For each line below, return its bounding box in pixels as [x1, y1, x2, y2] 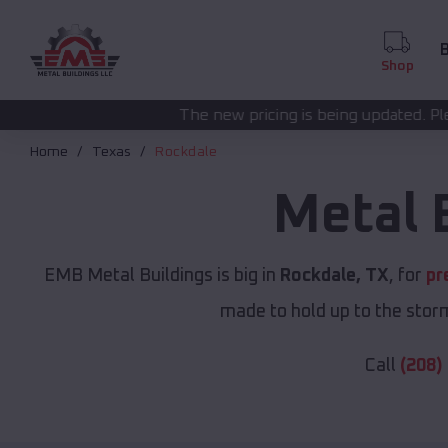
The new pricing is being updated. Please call [40, 107, 372, 123]
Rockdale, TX [280, 267, 389, 286]
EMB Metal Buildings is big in [44, 267, 280, 286]
